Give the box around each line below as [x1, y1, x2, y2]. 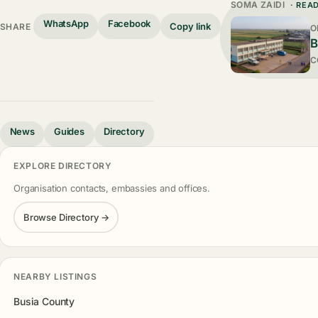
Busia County [13, 295, 75, 307]
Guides [54, 125, 84, 137]
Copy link [170, 20, 212, 32]
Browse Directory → [23, 211, 109, 223]
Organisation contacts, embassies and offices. [13, 182, 210, 194]
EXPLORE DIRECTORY [13, 160, 112, 172]
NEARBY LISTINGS [13, 270, 97, 282]
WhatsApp [43, 18, 89, 30]
